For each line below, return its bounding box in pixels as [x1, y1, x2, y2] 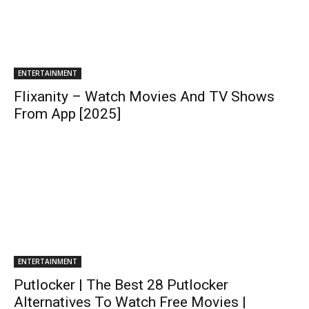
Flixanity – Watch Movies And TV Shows [14, 88, 275, 105]
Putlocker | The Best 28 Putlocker [14, 277, 228, 293]
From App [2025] [14, 106, 121, 122]
